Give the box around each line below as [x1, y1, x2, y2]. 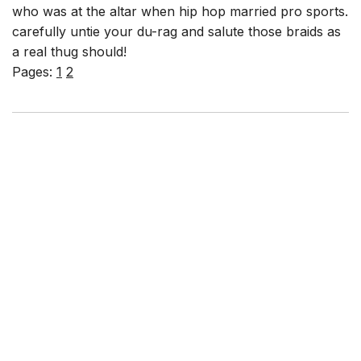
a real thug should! [12, 44, 127, 60]
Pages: [12, 64, 56, 81]
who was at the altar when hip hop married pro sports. [12, 3, 348, 20]
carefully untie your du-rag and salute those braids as [12, 23, 341, 40]
